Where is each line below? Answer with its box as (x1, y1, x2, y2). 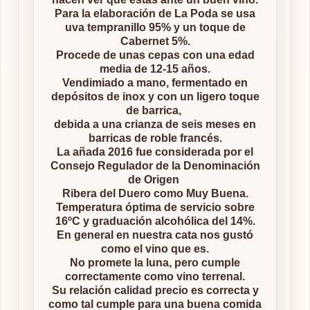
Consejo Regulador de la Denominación (50, 160, 260, 172)
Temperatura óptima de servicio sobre (55, 201, 255, 214)
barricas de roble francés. (88, 132, 222, 145)
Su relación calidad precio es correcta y (51, 284, 259, 297)
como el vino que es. (101, 243, 209, 255)
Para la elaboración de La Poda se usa (55, 8, 255, 20)
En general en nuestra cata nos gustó (57, 229, 253, 241)
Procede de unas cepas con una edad (55, 49, 255, 62)
